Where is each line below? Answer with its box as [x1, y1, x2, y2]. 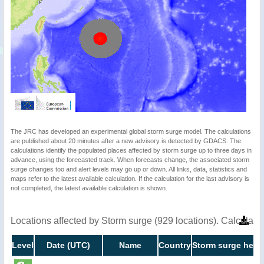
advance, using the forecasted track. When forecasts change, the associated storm [11, 156, 249, 164]
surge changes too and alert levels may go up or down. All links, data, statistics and [11, 166, 247, 173]
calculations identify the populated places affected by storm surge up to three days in [11, 147, 252, 154]
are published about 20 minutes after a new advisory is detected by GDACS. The [11, 137, 241, 145]
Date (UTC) [47, 240, 90, 250]
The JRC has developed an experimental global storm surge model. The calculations [11, 128, 251, 136]
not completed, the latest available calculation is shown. [11, 184, 167, 192]
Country [159, 240, 191, 250]
